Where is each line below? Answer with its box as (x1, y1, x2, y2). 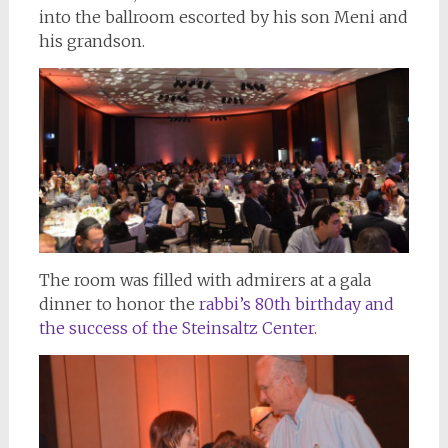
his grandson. (38, 30, 145, 51)
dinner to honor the (38, 293, 195, 314)
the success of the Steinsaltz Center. (38, 317, 317, 338)
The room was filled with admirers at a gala (38, 269, 371, 290)
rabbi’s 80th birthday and (194, 293, 394, 314)
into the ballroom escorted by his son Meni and (38, 6, 408, 27)
